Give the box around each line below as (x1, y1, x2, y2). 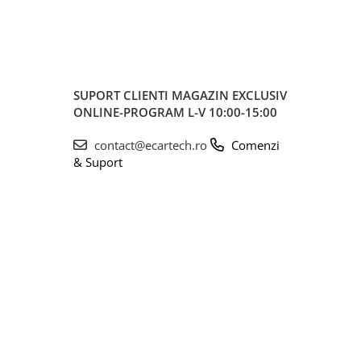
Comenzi (228, 136, 280, 153)
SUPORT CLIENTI (73, 86, 172, 103)
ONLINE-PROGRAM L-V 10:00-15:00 (73, 103, 277, 120)
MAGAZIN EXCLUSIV (172, 86, 287, 103)
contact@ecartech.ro (91, 136, 210, 153)
